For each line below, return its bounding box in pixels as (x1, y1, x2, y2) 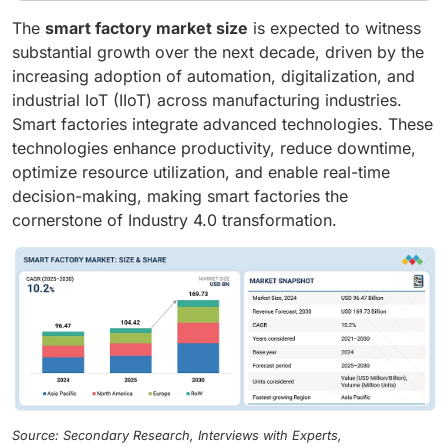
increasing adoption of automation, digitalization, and (12, 65, 415, 86)
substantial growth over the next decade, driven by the (12, 41, 424, 62)
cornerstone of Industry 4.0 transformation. (12, 209, 337, 230)
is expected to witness (248, 17, 421, 38)
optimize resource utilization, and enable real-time (12, 161, 390, 182)
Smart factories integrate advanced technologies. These (12, 113, 433, 134)
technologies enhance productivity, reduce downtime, (12, 137, 416, 158)
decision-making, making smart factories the (12, 185, 348, 206)
